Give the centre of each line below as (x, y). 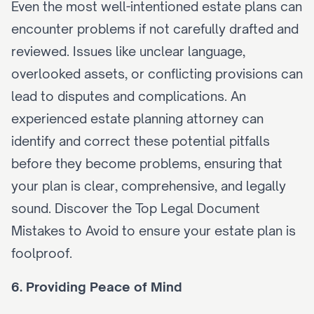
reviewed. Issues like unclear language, (128, 51)
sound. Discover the (73, 208)
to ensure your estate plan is (207, 231)
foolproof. (42, 253)
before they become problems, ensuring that (147, 163)
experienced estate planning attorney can (137, 118)
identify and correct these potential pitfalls (141, 141)
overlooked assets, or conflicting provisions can (157, 74)
